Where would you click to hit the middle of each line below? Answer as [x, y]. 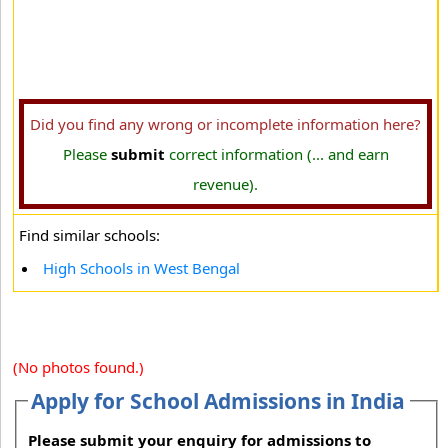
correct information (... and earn [276, 154]
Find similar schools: [89, 235]
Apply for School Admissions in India [218, 401]
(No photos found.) [78, 367]
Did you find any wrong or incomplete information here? [225, 124]
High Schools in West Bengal [141, 268]
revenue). [225, 184]
